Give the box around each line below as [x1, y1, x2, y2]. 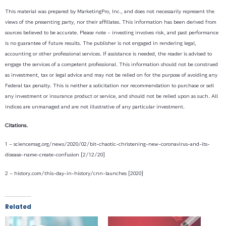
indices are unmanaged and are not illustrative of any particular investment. [5, 102, 185, 110]
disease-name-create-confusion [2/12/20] [5, 150, 105, 158]
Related [5, 202, 31, 211]
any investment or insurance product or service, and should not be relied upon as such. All [5, 91, 218, 100]
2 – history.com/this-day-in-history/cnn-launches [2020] [5, 168, 143, 177]
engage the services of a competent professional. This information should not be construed [5, 60, 218, 68]
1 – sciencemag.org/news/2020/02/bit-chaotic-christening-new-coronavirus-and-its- [5, 139, 210, 148]
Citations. [5, 121, 28, 129]
